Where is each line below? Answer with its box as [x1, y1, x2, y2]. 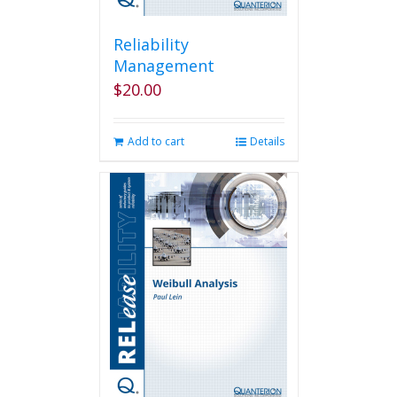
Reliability [113, 34, 189, 55]
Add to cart [127, 134, 184, 149]
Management [113, 55, 214, 76]
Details [249, 134, 284, 149]
